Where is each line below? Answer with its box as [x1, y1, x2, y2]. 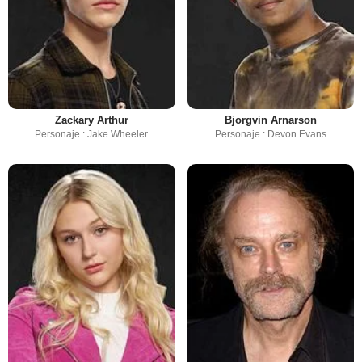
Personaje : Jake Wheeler [35, 128, 149, 141]
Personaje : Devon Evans [214, 128, 326, 141]
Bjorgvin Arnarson [224, 114, 317, 127]
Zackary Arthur [54, 114, 128, 127]
